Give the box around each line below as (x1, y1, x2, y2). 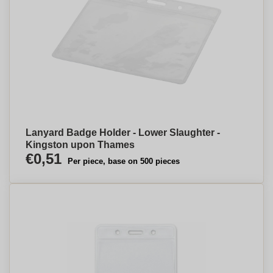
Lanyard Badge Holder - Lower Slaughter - (26, 127, 220, 138)
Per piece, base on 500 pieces (68, 157, 180, 166)
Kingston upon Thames (26, 140, 135, 150)
